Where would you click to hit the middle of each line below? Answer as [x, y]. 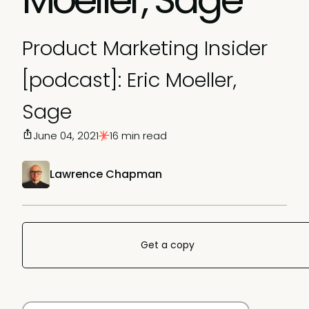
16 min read [138, 136]
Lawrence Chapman [106, 174]
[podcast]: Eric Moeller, [129, 80]
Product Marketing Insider [145, 48]
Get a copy [168, 245]
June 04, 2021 [66, 136]
